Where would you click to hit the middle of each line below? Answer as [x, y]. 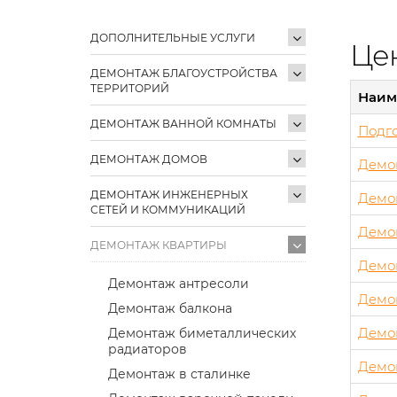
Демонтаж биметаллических [202, 333]
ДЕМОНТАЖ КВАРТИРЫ [159, 245]
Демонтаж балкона [170, 308]
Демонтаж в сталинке [179, 374]
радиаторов [148, 349]
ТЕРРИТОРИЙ [130, 88]
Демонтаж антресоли [179, 283]
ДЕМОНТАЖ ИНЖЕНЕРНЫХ [169, 194]
